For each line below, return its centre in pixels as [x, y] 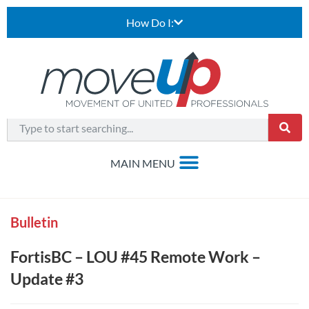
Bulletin [34, 222]
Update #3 [47, 279]
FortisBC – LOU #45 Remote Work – [136, 257]
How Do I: [150, 22]
